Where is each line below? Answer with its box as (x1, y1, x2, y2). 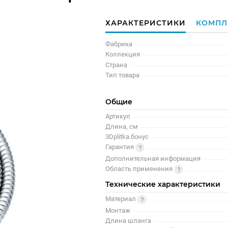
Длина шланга (105, 216, 152, 224)
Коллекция (105, 50, 140, 58)
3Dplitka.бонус (105, 132, 149, 140)
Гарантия (105, 143, 136, 151)
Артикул (105, 112, 131, 120)
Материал (105, 195, 138, 203)
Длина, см (105, 122, 138, 130)
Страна (105, 61, 128, 69)
